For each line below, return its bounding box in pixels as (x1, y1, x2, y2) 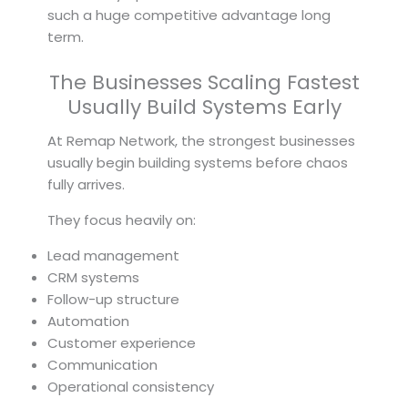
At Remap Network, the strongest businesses (47, 130, 355, 150)
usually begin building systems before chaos (47, 152, 348, 172)
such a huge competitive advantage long (47, 5, 331, 25)
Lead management (47, 245, 179, 265)
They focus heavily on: (47, 209, 196, 229)
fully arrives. (47, 174, 125, 194)
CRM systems (47, 267, 139, 287)
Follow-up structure (47, 289, 179, 309)
